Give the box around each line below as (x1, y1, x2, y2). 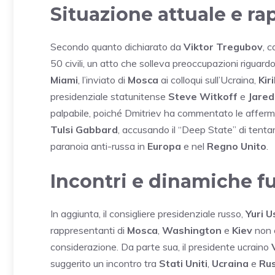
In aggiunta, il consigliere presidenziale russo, (50, 207, 246, 220)
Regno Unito (207, 140, 266, 153)
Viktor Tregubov (184, 41, 263, 53)
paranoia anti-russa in (50, 140, 147, 153)
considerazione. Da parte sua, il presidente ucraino (50, 241, 271, 254)
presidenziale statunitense (50, 90, 168, 103)
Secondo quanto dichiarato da (50, 41, 184, 53)
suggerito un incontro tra (50, 257, 159, 270)
